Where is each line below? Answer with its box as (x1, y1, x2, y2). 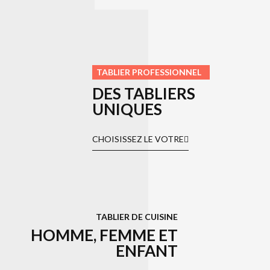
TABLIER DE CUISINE (96, 212, 178, 222)
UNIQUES (92, 99, 162, 119)
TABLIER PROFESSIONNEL (96, 66, 201, 77)
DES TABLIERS (92, 83, 195, 103)
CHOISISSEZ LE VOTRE (92, 133, 184, 144)
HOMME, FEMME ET (31, 225, 178, 245)
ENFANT (116, 241, 178, 261)
